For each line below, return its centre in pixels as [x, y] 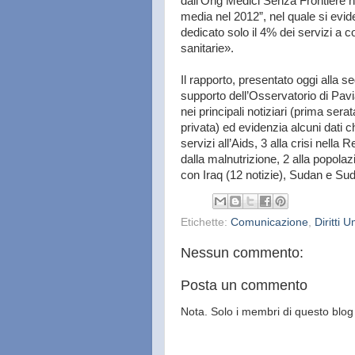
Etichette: [206, 223]
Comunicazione [269, 223]
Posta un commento [244, 286]
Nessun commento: [242, 253]
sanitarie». [207, 48]
